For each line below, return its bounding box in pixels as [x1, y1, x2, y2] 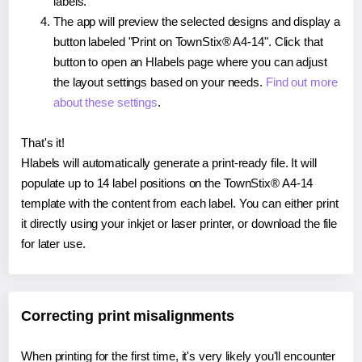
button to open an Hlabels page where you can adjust [53, 54, 327, 69]
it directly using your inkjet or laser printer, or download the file [21, 216, 338, 230]
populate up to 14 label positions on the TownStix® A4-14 [21, 175, 314, 190]
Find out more [265, 74, 338, 89]
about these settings [53, 95, 158, 109]
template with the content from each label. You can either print [21, 196, 339, 210]
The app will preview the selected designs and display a [53, 14, 340, 28]
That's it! [21, 135, 65, 149]
